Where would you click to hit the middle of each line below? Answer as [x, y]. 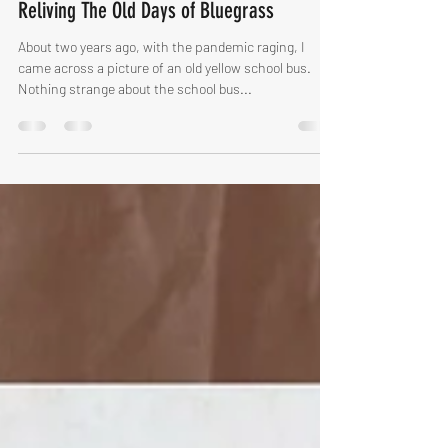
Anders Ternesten [103, 20]
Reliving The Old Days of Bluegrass [146, 76]
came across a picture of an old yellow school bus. [164, 133]
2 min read [159, 36]
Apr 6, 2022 [88, 36]
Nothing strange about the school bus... [135, 154]
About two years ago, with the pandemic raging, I [161, 112]
